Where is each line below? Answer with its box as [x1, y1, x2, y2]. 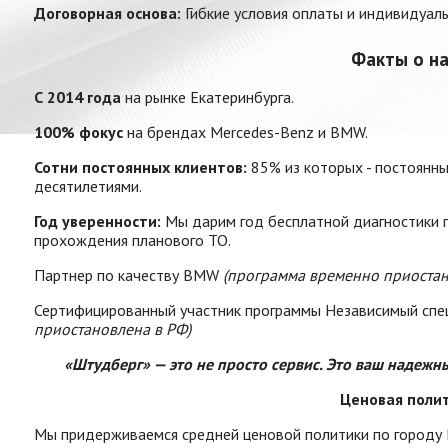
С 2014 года [34, 87, 121, 108]
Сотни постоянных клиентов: [34, 157, 247, 178]
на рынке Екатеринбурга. [121, 87, 294, 108]
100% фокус [34, 122, 123, 143]
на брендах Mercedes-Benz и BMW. [123, 122, 368, 143]
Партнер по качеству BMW [34, 265, 223, 286]
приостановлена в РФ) [34, 319, 191, 340]
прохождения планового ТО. [34, 230, 231, 251]
